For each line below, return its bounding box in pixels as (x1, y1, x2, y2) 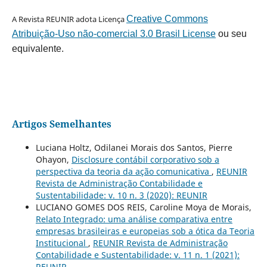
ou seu (215, 29, 247, 39)
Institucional (35, 237, 88, 249)
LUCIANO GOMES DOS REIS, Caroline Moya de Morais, (35, 201, 252, 213)
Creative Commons (126, 14, 208, 24)
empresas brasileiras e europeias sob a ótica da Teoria (35, 225, 254, 237)
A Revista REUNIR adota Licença (11, 14, 126, 25)
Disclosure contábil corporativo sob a (71, 154, 219, 166)
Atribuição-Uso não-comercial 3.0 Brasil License (11, 29, 216, 39)
